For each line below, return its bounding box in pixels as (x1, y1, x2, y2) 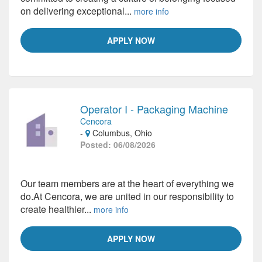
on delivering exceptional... (20, 4, 134, 18)
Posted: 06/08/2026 (80, 139, 156, 150)
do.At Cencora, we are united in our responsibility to (20, 189, 234, 203)
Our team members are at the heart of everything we (20, 177, 234, 190)
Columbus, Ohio (90, 127, 152, 139)
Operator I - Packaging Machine (80, 101, 228, 116)
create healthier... (20, 202, 94, 216)
